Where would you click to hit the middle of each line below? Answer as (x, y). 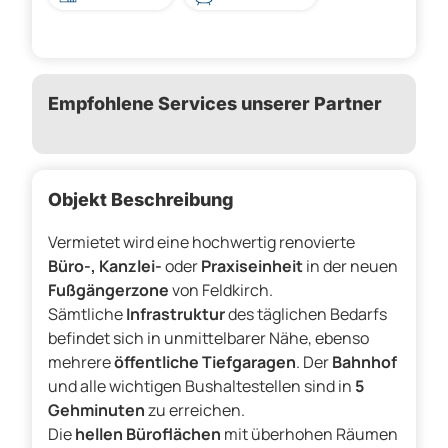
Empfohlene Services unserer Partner (215, 104)
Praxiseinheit (252, 266)
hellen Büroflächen (148, 434)
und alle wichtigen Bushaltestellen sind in (201, 386)
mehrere (81, 362)
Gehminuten (96, 410)
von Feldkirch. (221, 290)
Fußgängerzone (108, 290)
